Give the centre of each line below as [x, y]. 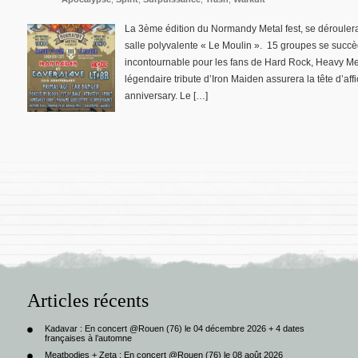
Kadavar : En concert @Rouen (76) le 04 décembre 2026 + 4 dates [175, 329]
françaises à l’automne [88, 338]
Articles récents [88, 301]
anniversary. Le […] [166, 95]
